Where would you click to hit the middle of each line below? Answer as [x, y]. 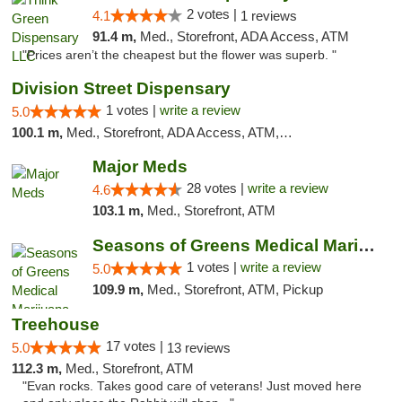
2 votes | [213, 14]
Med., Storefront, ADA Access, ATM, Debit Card [173, 132]
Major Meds [140, 166]
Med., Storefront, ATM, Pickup [235, 289]
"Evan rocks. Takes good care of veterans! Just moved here [192, 386]
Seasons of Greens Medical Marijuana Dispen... [366, 245]
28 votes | [217, 188]
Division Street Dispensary [121, 88]
